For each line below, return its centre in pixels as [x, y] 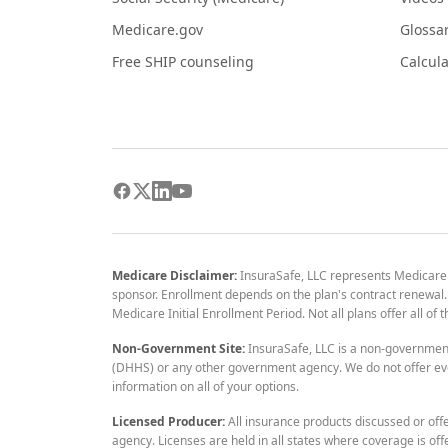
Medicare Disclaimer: [174, 275]
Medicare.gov [157, 29]
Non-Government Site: [178, 348]
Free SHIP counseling [183, 61]
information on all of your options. [205, 386]
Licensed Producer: [168, 421]
